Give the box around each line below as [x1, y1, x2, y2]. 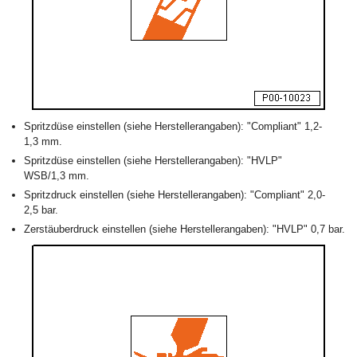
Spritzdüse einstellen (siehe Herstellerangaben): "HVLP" [24, 155, 282, 167]
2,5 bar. [24, 204, 58, 216]
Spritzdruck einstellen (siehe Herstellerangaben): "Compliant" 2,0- [24, 189, 325, 201]
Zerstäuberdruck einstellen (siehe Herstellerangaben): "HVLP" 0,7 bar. [24, 223, 345, 235]
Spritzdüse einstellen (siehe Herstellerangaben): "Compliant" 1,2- [24, 120, 322, 132]
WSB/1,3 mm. [24, 170, 89, 182]
